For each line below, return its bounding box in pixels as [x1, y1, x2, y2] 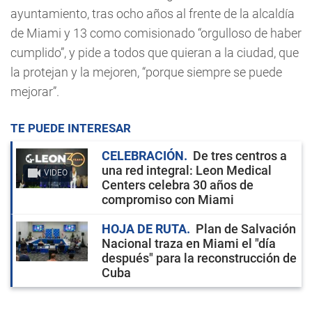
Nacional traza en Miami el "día [102, 235, 276, 251]
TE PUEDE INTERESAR [10, 120, 131, 135]
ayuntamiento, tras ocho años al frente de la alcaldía [10, 6, 295, 21]
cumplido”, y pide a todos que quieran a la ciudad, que [10, 45, 299, 60]
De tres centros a [193, 148, 287, 163]
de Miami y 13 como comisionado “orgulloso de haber [10, 25, 302, 40]
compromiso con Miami [102, 192, 234, 207]
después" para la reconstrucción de [102, 250, 297, 265]
